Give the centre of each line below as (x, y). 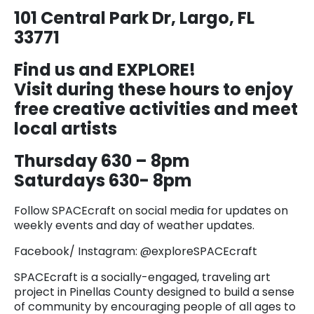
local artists (66, 128)
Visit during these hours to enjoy (153, 89)
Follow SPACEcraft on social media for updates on (151, 210)
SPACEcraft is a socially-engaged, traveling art (142, 277)
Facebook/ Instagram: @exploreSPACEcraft (136, 251)
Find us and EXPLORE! (105, 69)
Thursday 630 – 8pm (102, 161)
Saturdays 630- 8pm (103, 180)
